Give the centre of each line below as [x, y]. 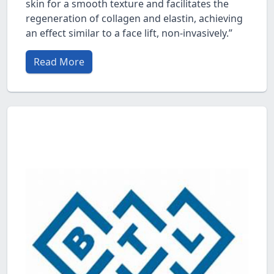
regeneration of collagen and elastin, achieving [134, 18]
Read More [59, 61]
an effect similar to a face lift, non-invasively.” [129, 33]
